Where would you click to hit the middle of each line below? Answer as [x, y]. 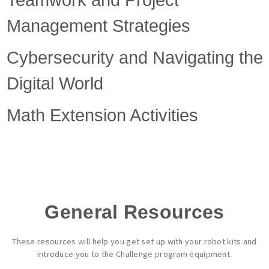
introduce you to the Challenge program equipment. [134, 254]
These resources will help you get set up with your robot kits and [134, 241]
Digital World [55, 83]
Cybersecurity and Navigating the [134, 58]
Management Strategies [98, 26]
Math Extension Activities [102, 115]
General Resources [134, 212]
